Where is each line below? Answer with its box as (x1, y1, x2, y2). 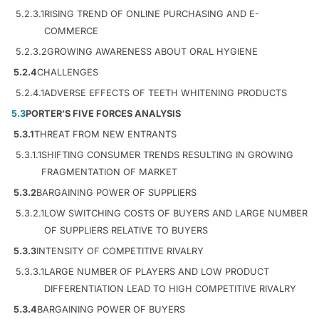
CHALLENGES (37, 66, 98, 78)
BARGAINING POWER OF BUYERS (37, 303, 185, 315)
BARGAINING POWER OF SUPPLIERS (36, 187, 197, 198)
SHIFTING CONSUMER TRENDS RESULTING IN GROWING (41, 149, 293, 160)
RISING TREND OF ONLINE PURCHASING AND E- (44, 8, 259, 19)
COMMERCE (44, 25, 98, 36)
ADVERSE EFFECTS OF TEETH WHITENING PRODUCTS (44, 87, 287, 98)
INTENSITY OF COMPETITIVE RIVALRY (36, 245, 204, 256)
